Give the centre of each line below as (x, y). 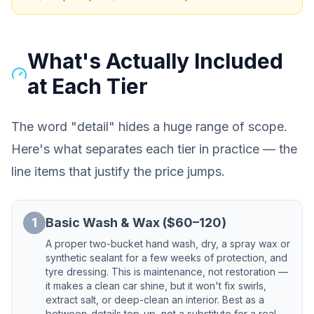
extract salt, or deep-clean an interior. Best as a (155, 300)
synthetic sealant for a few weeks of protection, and (166, 258)
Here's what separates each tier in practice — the (154, 149)
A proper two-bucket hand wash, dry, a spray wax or (168, 244)
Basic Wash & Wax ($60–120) (136, 223)
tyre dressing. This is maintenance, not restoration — (167, 272)
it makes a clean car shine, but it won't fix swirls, (156, 286)
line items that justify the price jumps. (118, 171)
